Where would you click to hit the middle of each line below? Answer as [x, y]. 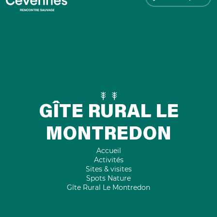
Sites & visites [108, 169]
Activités [108, 160]
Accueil [108, 150]
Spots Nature [108, 178]
